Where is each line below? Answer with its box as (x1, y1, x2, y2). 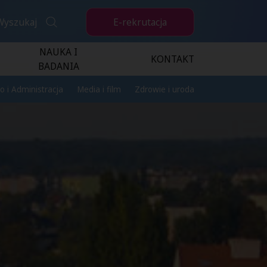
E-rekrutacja (113, 15, 167, 29)
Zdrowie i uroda (134, 83, 194, 95)
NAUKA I (39, 45, 78, 59)
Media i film (77, 83, 122, 95)
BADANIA (38, 60, 79, 73)
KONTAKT (151, 52, 194, 66)
